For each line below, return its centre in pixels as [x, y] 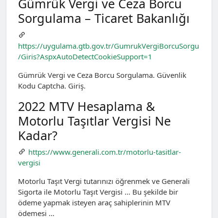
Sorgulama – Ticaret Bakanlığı [104, 18]
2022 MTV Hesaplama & [86, 106]
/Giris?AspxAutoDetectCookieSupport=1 [85, 56]
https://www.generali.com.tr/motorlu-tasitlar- [104, 152]
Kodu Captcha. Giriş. [52, 85]
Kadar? [38, 135]
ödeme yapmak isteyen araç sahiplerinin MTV [94, 202]
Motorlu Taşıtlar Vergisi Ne [94, 120]
